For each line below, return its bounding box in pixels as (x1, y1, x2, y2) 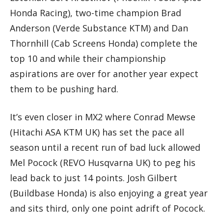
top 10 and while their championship (10, 53, 166, 65)
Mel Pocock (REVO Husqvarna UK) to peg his (10, 157, 195, 169)
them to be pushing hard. (10, 83, 118, 95)
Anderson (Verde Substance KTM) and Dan (10, 22, 188, 34)
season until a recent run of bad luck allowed (10, 141, 200, 154)
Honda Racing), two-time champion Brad (10, 7, 181, 19)
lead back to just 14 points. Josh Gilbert (10, 172, 177, 184)
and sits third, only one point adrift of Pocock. (10, 202, 205, 215)
